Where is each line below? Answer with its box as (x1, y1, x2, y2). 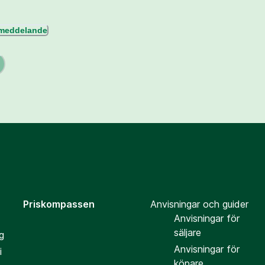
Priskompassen (22, 198, 95, 210)
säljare (173, 227, 201, 238)
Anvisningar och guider (150, 198, 248, 210)
